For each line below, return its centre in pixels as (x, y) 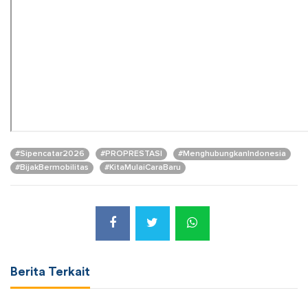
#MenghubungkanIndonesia (232, 154)
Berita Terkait (50, 272)
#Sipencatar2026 (50, 154)
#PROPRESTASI (131, 154)
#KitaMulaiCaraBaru (143, 168)
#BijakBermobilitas (52, 168)
